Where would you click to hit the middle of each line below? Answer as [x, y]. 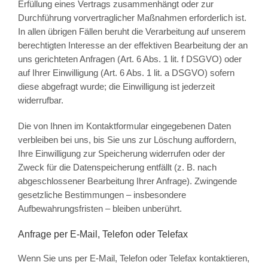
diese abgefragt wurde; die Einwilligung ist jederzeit [116, 87]
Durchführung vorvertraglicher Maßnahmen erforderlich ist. [132, 18]
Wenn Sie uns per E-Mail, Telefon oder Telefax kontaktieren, [133, 258]
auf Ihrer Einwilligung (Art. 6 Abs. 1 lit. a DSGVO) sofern [126, 73]
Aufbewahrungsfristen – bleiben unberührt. [100, 209]
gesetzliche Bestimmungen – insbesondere [102, 195]
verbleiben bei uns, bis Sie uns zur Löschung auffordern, [127, 140]
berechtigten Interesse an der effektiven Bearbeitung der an [133, 45]
